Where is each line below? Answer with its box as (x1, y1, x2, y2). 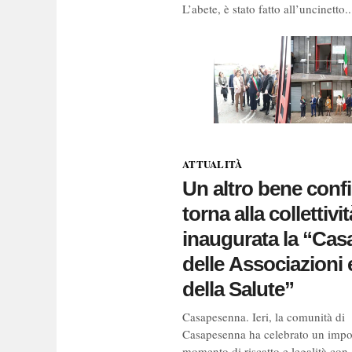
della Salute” (182, 277, 294, 302)
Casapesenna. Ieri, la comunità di (182, 309, 345, 325)
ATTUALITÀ (182, 156, 243, 172)
